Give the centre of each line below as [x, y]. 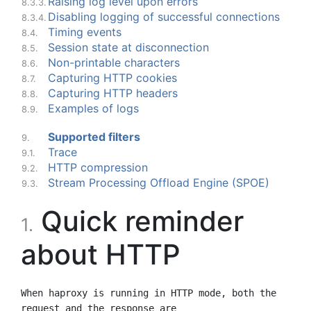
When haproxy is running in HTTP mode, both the [149, 293]
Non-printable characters [114, 62]
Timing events [85, 32]
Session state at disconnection [128, 47]
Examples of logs [93, 108]
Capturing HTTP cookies [112, 77]
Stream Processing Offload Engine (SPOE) [159, 182]
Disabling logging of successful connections [164, 16]
